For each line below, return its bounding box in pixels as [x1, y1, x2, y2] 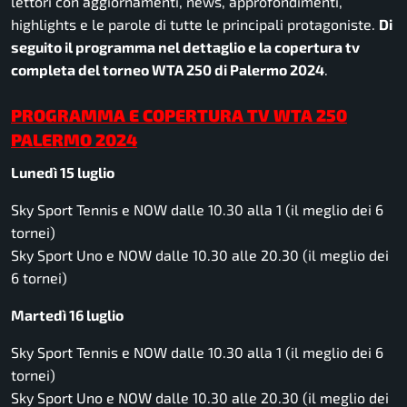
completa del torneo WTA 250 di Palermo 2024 [11, 61, 324, 79]
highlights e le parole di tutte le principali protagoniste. [11, 15, 379, 34]
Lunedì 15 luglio [11, 163, 114, 181]
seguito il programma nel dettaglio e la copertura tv [11, 38, 360, 56]
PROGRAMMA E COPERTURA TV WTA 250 [11, 104, 347, 126]
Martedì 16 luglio [11, 305, 124, 323]
